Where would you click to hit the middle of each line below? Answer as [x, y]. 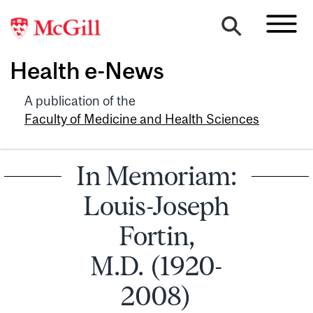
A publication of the [80, 101]
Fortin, [156, 235]
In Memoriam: [156, 175]
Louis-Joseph [156, 205]
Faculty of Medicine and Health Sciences [142, 119]
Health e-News [87, 71]
